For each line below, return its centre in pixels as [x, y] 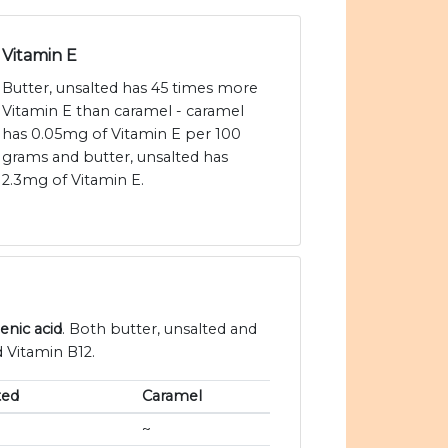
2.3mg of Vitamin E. [73, 180]
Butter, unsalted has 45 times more [130, 88]
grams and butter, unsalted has [115, 157]
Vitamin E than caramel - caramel [123, 111]
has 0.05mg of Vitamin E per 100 [121, 134]
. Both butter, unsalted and [159, 329]
